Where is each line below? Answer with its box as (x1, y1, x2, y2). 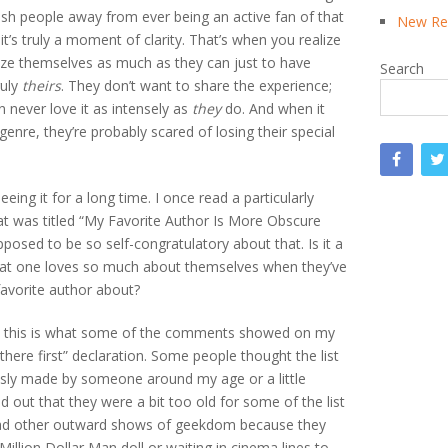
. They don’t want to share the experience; (61, 75, 332, 95)
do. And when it (221, 98, 325, 118)
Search (380, 58, 424, 78)
